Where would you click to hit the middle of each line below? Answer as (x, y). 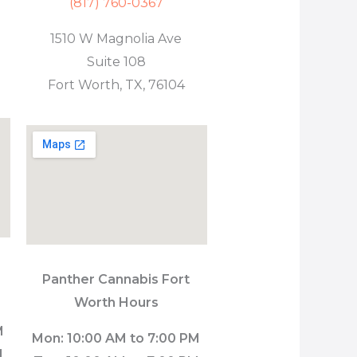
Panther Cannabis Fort (116, 279)
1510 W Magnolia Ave (116, 38)
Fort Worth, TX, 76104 (116, 84)
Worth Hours (116, 302)
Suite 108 (116, 61)
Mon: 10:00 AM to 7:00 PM (116, 338)
